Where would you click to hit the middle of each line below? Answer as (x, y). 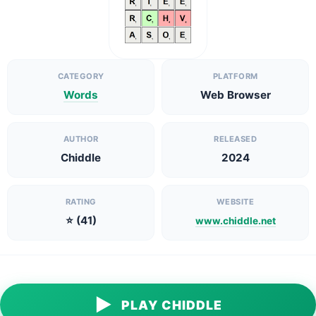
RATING (81, 202)
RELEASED (235, 139)
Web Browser (235, 95)
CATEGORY (81, 76)
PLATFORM (235, 76)
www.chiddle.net (235, 221)
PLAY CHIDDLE (171, 305)
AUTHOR (81, 139)
